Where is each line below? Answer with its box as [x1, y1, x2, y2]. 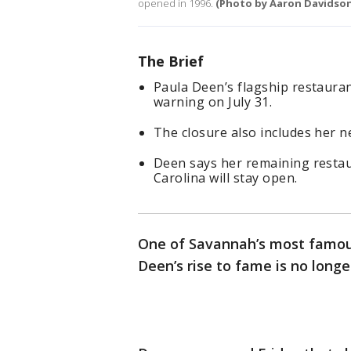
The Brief [138, 52, 204, 71]
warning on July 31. [154, 93, 273, 111]
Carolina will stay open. [154, 169, 298, 187]
